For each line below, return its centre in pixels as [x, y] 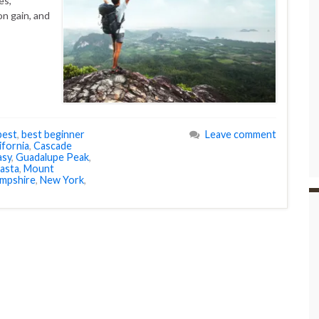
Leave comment [241, 135]
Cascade [53, 146]
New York [62, 180]
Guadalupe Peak [52, 157]
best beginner [53, 135]
